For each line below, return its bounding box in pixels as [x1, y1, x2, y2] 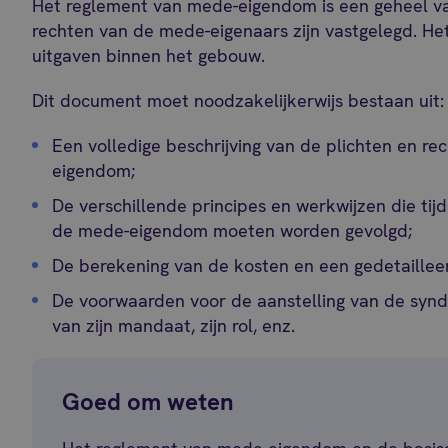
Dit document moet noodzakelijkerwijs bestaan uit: [32, 89, 445, 112]
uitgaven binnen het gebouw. [32, 44, 266, 67]
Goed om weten [62, 386, 235, 417]
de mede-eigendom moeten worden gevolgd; [52, 219, 413, 242]
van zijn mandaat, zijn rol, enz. [52, 314, 296, 337]
